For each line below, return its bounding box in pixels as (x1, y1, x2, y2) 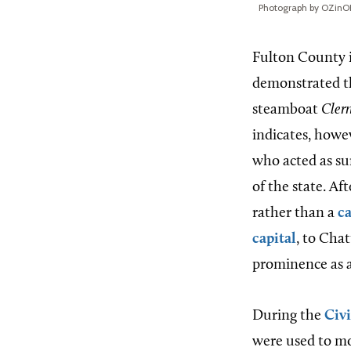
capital (252, 232, 296, 248)
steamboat (252, 103, 321, 118)
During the (252, 309, 324, 324)
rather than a (252, 206, 338, 222)
